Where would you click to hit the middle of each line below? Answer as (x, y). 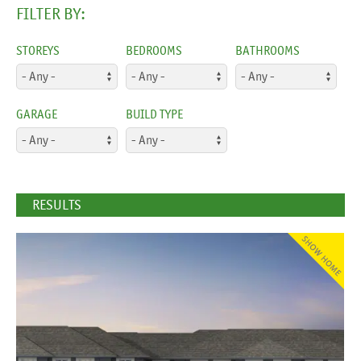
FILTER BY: (51, 14)
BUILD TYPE (154, 114)
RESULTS (57, 205)
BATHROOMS (267, 50)
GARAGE (37, 114)
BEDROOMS (154, 50)
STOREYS (38, 50)
